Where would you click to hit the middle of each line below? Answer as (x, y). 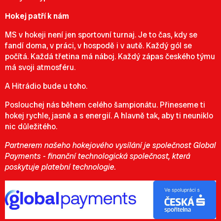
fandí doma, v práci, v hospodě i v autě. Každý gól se (98, 46)
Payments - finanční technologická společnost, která (98, 156)
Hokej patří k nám (37, 16)
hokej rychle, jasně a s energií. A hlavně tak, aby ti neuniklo (109, 116)
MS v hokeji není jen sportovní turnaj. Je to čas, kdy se (101, 35)
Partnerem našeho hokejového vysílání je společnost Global (110, 145)
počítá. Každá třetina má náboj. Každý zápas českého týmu (110, 56)
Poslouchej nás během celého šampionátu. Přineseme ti (105, 105)
